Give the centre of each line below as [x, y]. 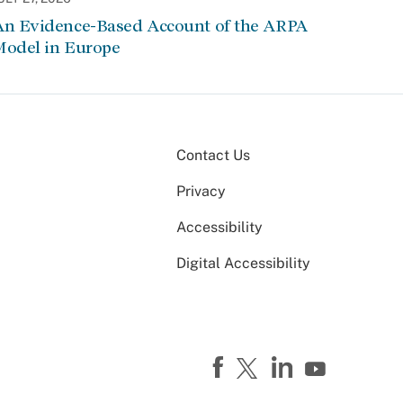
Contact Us [213, 156]
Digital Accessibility [243, 264]
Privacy [201, 192]
